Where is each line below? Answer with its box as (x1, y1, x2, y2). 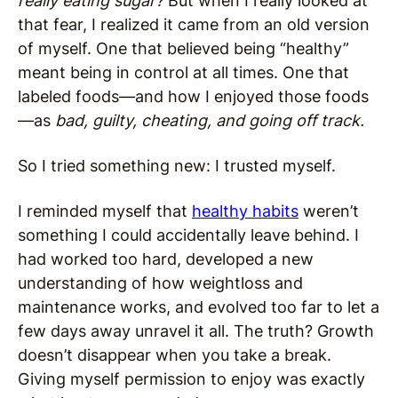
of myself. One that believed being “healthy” (18, 39, 349, 59)
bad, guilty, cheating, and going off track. (55, 111, 369, 131)
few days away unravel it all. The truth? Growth (18, 322, 374, 341)
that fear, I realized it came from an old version (18, 15, 370, 35)
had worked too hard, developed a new (18, 250, 314, 269)
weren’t (298, 202, 359, 221)
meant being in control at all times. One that (18, 63, 349, 83)
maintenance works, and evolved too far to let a (18, 298, 379, 317)
